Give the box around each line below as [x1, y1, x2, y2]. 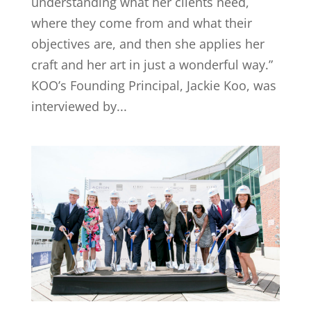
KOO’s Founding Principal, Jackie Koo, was [31, 77, 276, 94]
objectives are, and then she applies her [31, 35, 264, 52]
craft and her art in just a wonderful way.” [31, 56, 273, 73]
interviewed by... [31, 98, 127, 115]
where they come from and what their [31, 15, 252, 31]
